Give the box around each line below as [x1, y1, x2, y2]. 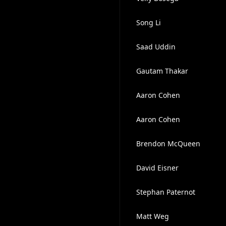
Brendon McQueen [136, 139, 200, 148]
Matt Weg [136, 211, 169, 221]
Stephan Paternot [136, 187, 195, 197]
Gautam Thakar [136, 66, 188, 76]
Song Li [136, 18, 161, 27]
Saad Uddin [136, 42, 176, 51]
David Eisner [136, 163, 179, 173]
